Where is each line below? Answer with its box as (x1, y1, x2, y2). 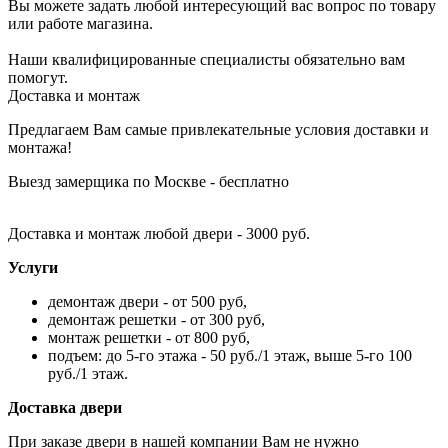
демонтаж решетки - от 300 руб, (48, 311, 265, 329)
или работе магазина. (8, 15, 153, 33)
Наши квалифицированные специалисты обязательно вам (8, 51, 405, 69)
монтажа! (8, 139, 72, 157)
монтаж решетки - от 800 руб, (48, 329, 250, 347)
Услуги (8, 259, 58, 277)
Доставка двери (8, 399, 122, 417)
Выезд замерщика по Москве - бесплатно (8, 173, 289, 191)
